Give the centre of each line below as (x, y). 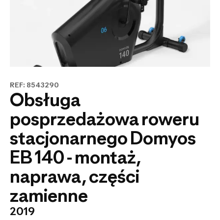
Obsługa (45, 100)
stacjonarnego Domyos (103, 138)
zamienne (49, 195)
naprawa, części (75, 176)
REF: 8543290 (34, 85)
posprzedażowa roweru (105, 119)
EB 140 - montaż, (75, 157)
